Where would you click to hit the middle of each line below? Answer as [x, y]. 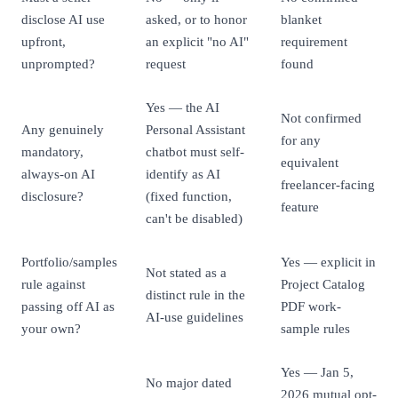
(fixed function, [189, 196]
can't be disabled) [194, 219]
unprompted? [58, 64]
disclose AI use [63, 20]
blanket [301, 20]
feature [300, 207]
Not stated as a [186, 273]
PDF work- [311, 306]
